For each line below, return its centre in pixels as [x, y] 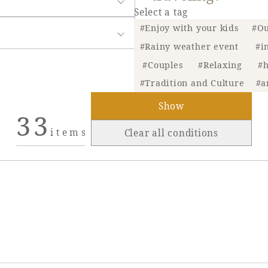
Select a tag [161, 12]
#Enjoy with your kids [189, 28]
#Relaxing [220, 65]
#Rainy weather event [189, 47]
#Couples [163, 65]
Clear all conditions [171, 133]
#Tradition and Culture [192, 83]
